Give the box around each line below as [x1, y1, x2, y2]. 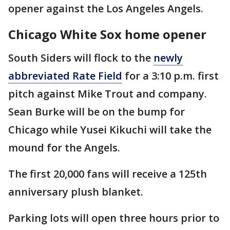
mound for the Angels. [8, 141, 120, 155]
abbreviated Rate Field [8, 69, 122, 83]
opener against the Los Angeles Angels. [8, 2, 203, 15]
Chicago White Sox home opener [8, 26, 206, 43]
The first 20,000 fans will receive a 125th [8, 167, 207, 181]
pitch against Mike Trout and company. [8, 87, 207, 101]
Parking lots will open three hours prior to [8, 211, 219, 225]
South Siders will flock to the [8, 51, 154, 65]
